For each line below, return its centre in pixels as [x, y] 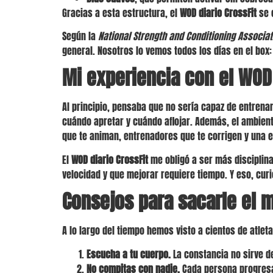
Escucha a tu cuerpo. [129, 254]
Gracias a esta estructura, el [121, 12]
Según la [80, 36]
